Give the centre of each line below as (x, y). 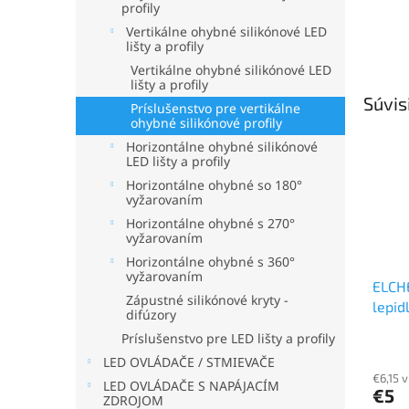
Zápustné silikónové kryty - (207, 300)
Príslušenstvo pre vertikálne (215, 108)
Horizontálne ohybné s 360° (210, 262)
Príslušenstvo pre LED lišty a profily (228, 338)
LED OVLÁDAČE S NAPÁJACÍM (191, 386)
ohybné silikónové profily (206, 123)
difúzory (151, 315)
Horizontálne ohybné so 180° (214, 185)
